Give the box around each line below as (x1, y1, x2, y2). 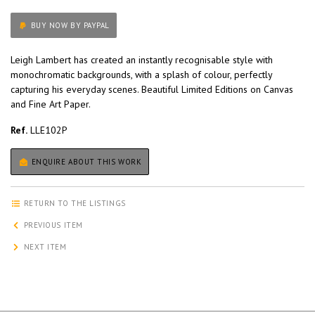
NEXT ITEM (21, 242, 67, 252)
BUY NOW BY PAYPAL (83, 20, 110, 31)
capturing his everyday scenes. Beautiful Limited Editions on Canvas (11, 83, 293, 96)
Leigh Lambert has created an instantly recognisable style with (11, 53, 273, 67)
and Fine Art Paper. (11, 98, 91, 111)
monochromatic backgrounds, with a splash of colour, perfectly (11, 68, 272, 82)
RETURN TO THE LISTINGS (21, 198, 126, 209)
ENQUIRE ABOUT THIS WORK (29, 157, 142, 167)
